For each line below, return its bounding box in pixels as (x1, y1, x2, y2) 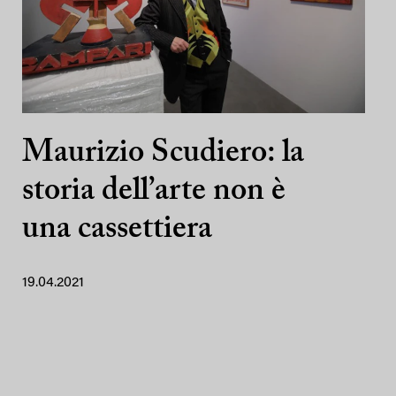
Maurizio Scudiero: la (22, 138, 304, 170)
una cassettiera (22, 214, 212, 246)
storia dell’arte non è (22, 176, 286, 208)
